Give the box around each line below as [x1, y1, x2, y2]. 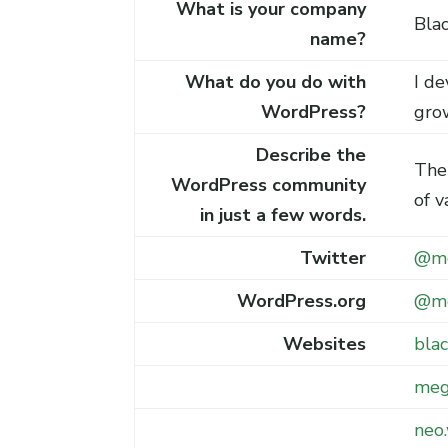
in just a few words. [200, 202, 367, 227]
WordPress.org [232, 288, 367, 313]
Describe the [256, 142, 367, 167]
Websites [283, 331, 367, 356]
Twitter [300, 245, 367, 270]
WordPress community [171, 172, 367, 197]
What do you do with [185, 69, 367, 94]
